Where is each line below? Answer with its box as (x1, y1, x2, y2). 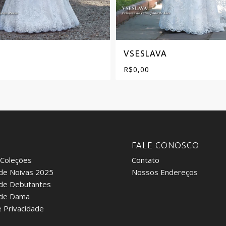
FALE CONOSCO (132, 141, 200, 150)
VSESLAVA (124, 49, 167, 59)
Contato (132, 155, 160, 165)
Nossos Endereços (132, 167, 198, 178)
